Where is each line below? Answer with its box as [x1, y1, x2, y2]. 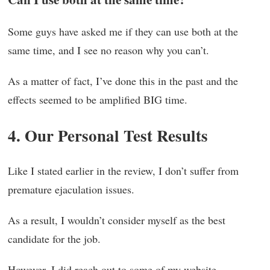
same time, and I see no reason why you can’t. [8, 43, 209, 58]
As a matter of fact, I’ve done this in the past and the [8, 74, 238, 89]
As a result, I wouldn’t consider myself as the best [8, 213, 225, 228]
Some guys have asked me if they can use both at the [8, 24, 238, 39]
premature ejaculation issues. [8, 182, 134, 197]
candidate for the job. [8, 231, 101, 246]
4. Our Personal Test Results [8, 124, 208, 148]
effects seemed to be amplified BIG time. [8, 92, 187, 107]
